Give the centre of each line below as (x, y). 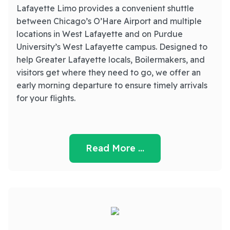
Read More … (115, 148)
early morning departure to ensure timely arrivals (112, 85)
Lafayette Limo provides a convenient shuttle (105, 8)
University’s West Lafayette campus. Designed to (112, 47)
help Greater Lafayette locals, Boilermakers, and (111, 60)
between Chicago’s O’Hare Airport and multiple (109, 21)
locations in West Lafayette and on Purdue (100, 34)
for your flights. (46, 98)
